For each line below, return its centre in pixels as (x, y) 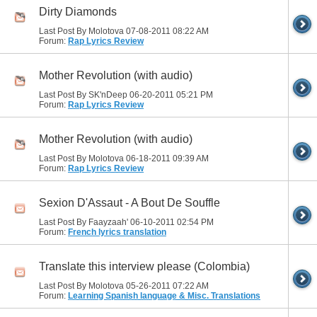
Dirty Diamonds (78, 12)
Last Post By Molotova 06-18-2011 (106, 158)
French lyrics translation (117, 232)
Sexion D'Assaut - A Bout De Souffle (129, 203)
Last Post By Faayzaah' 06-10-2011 (108, 222)
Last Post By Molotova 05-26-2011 (106, 286)
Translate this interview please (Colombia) (144, 267)
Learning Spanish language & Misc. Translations (164, 296)
